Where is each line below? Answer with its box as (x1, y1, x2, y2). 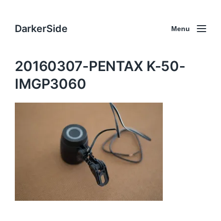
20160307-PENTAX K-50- (15, 58, 186, 74)
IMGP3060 (15, 75, 86, 92)
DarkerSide (15, 22, 68, 35)
